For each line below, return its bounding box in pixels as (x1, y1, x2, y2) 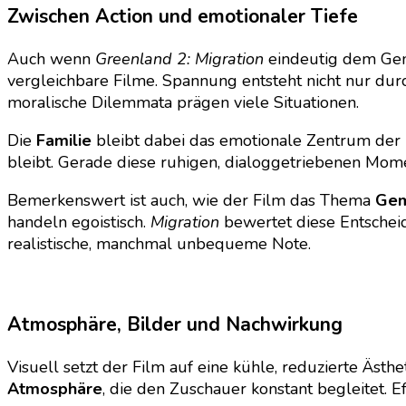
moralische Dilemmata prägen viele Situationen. (7, 92, 359, 114)
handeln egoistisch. (7, 211, 150, 234)
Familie (36, 130, 92, 152)
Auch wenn (7, 48, 95, 71)
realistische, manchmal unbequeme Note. (7, 233, 311, 256)
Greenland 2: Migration (95, 48, 264, 71)
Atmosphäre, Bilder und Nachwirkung (7, 312, 343, 338)
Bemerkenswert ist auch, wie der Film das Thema (7, 189, 375, 212)
